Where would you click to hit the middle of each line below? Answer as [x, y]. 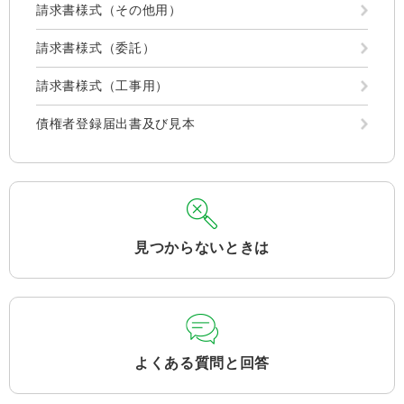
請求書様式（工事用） [102, 86]
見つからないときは [202, 248]
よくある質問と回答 [202, 363]
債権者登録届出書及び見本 [116, 124]
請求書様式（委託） [96, 48]
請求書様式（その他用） [109, 10]
